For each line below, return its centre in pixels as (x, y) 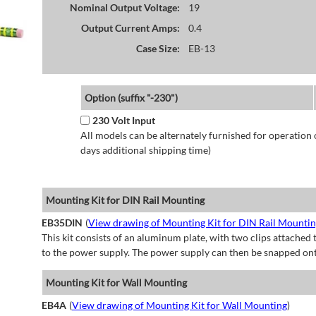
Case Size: (158, 48)
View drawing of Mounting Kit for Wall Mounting (179, 305)
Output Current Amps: (130, 28)
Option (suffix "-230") (131, 98)
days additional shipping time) (145, 150)
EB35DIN (62, 223)
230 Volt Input (123, 121)
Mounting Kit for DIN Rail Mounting (125, 200)
